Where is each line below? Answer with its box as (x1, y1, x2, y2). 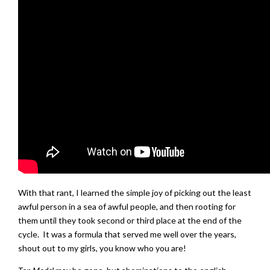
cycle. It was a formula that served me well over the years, (18, 228, 236, 239)
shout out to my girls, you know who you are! (18, 242, 186, 253)
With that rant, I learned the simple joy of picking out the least (18, 187, 251, 198)
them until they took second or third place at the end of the (18, 215, 242, 225)
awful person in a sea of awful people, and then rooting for (18, 201, 236, 212)
